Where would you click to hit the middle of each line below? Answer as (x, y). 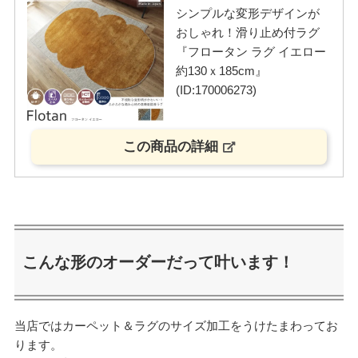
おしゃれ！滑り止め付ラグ (247, 33)
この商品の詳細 (170, 147)
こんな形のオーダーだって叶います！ (158, 262)
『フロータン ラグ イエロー (251, 52)
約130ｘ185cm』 (221, 71)
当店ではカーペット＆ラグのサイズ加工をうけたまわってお (176, 326)
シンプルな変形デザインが (247, 14)
